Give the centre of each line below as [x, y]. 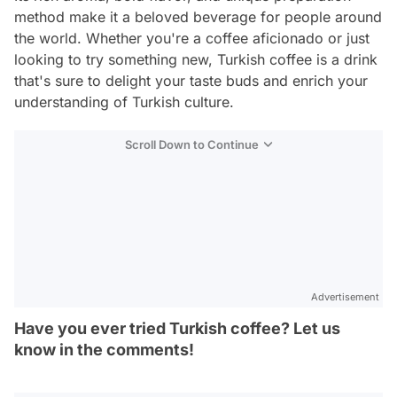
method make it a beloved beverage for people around [198, 17]
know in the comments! [104, 350]
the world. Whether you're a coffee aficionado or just [192, 39]
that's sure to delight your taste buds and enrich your [191, 81]
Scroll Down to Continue [192, 145]
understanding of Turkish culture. [124, 102]
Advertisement [345, 297]
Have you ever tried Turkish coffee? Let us [177, 329]
